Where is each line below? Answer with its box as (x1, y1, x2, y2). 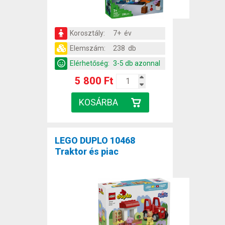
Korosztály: (70, 29, 105, 37)
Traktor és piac (55, 146, 119, 157)
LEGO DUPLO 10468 (55, 135, 135, 146)
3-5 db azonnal (113, 59, 160, 67)
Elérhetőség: (70, 59, 109, 67)
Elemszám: (70, 44, 105, 52)
